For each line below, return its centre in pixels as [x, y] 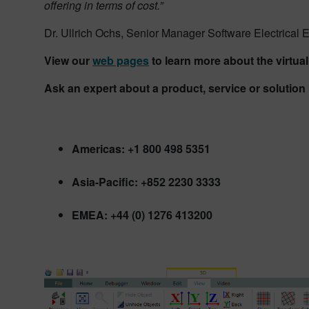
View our [68, 61]
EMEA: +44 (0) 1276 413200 [142, 215]
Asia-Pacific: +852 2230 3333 [146, 182]
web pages [121, 61]
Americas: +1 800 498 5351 [141, 149]
